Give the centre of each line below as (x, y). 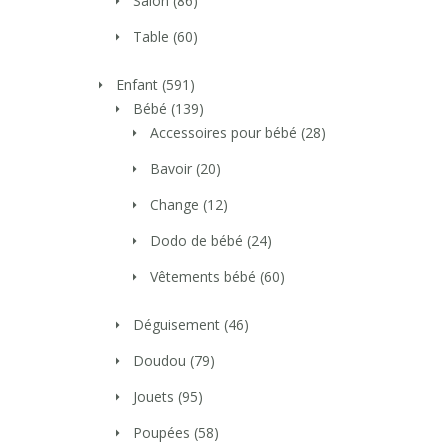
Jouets (153, 397)
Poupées (161, 433)
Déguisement (176, 325)
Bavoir (171, 169)
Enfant (137, 85)
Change (174, 205)
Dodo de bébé (196, 241)
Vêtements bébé (203, 277)
